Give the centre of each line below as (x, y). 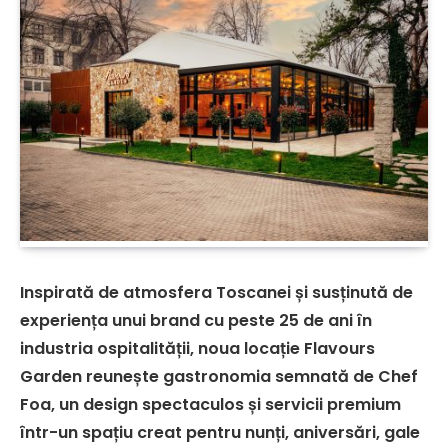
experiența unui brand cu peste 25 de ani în (196, 320)
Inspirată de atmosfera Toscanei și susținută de (216, 292)
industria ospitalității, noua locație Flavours (197, 348)
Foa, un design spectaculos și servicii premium (210, 404)
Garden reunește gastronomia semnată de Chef (219, 376)
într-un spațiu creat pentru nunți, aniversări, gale (220, 432)
